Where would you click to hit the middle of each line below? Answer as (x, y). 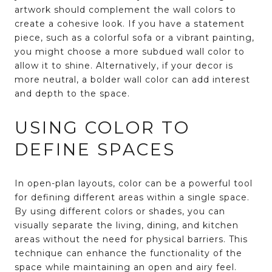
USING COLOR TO (102, 128)
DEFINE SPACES (95, 150)
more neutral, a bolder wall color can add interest (132, 79)
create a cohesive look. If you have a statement (130, 23)
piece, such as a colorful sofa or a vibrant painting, (134, 37)
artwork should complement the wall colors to (125, 9)
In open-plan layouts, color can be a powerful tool (134, 183)
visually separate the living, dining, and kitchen (127, 225)
